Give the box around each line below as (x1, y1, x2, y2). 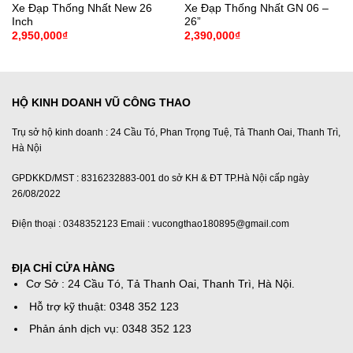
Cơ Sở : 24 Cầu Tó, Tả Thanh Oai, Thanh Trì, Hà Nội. (25, 278, 295, 291)
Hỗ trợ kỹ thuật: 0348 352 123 (25, 300, 179, 313)
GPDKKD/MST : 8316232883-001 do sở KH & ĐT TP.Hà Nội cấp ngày (12, 173, 309, 184)
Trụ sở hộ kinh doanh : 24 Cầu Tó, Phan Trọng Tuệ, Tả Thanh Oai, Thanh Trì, (12, 127, 340, 139)
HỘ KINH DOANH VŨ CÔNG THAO (12, 96, 191, 109)
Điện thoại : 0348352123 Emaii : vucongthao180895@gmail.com (12, 217, 289, 229)
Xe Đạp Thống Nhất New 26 (11, 2, 152, 14)
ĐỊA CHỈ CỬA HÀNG (12, 262, 115, 275)
